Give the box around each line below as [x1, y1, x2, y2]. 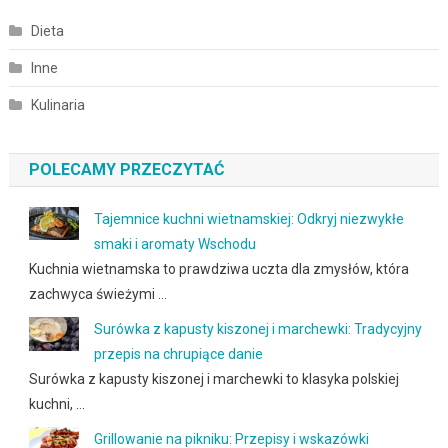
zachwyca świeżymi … [28, 286, 167, 303]
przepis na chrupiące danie [93, 346, 263, 363]
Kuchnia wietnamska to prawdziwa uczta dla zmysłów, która [28, 261, 409, 278]
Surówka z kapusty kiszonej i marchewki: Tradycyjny [93, 321, 422, 338]
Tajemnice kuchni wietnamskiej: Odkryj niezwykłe [93, 211, 404, 228]
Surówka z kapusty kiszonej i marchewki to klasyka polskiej [28, 371, 399, 388]
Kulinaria [30, 97, 85, 114]
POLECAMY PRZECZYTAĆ [28, 160, 224, 180]
